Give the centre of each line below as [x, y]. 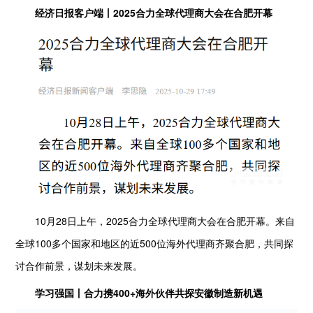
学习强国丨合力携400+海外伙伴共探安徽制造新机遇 [144, 292]
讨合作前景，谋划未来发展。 [79, 266]
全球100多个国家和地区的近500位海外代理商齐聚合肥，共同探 [155, 243]
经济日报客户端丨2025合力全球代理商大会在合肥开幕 [149, 13]
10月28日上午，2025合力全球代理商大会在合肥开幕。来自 [155, 221]
